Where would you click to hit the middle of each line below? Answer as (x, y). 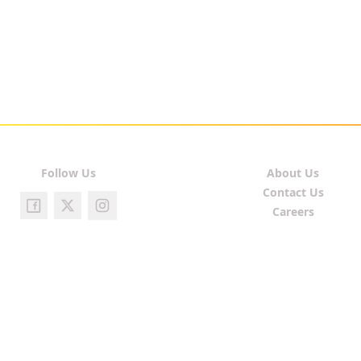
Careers (293, 212)
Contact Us (293, 192)
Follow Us (68, 172)
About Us (293, 173)
